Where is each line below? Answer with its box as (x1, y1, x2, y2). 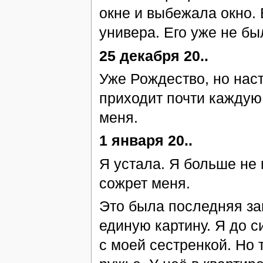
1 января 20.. (99, 132, 193, 149)
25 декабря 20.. (99, 47, 208, 64)
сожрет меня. (99, 174, 190, 191)
